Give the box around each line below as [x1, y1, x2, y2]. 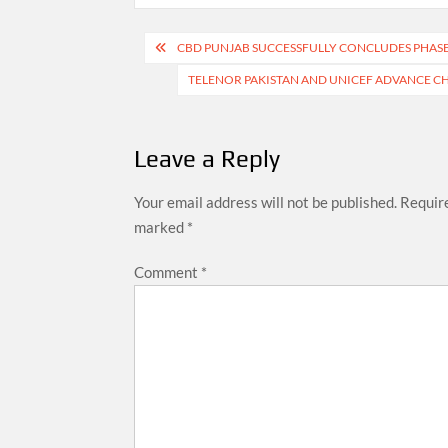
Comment [134, 262, 202, 281]
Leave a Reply [134, 144, 281, 172]
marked [134, 217, 188, 236]
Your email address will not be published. [134, 192, 398, 211]
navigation [133, 62, 274, 98]
